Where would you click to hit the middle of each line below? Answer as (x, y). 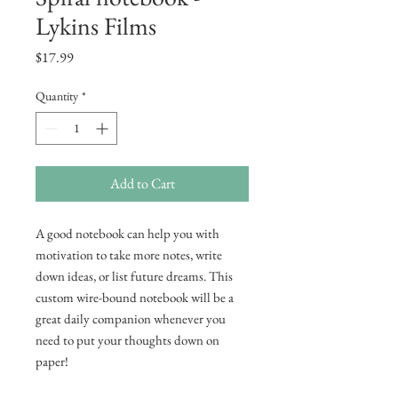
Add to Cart (142, 183)
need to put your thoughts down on (127, 340)
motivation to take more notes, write (129, 255)
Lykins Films (96, 26)
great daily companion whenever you (131, 318)
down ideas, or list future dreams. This (134, 276)
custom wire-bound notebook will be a (135, 297)
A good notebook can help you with (127, 233)
